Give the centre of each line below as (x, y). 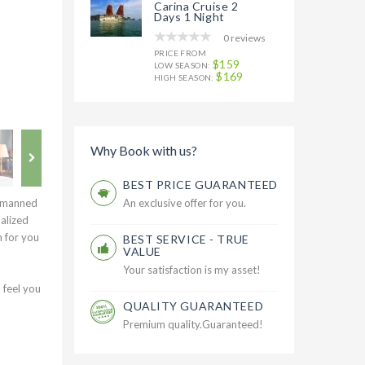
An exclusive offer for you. (185, 203)
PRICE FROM (180, 53)
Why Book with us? (144, 150)
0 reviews (244, 38)
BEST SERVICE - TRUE (186, 239)
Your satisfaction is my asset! (192, 270)
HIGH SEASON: (185, 77)
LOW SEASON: (183, 65)
